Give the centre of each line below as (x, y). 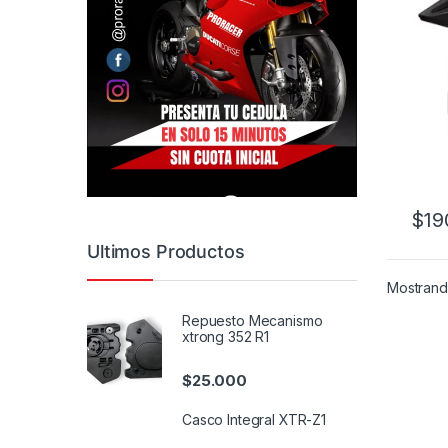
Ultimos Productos (166, 252)
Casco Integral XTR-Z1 (254, 420)
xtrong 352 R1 (226, 336)
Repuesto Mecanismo (252, 320)
